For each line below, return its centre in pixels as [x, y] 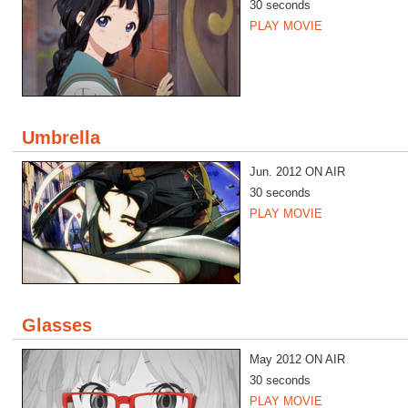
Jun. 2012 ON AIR [297, 172]
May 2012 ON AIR [297, 359]
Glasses [57, 325]
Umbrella [61, 138]
